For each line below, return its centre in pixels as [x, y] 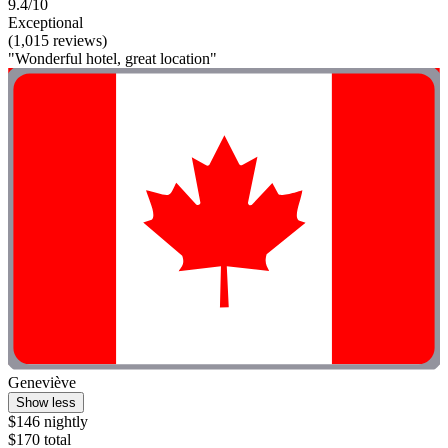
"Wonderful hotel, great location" [112, 58]
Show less [46, 403]
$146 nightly [48, 422]
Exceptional [45, 22]
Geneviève [42, 383]
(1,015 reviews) [57, 40]
